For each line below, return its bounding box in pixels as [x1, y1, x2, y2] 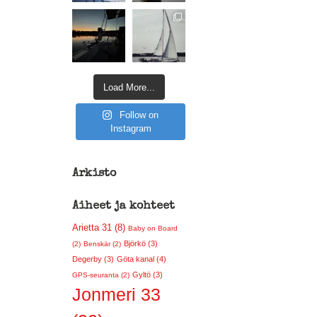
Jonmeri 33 [72, 285, 161, 304]
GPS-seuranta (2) [72, 271, 129, 279]
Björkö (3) [124, 239, 158, 248]
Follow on [120, 110, 159, 120]
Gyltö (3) [132, 270, 163, 279]
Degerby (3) [72, 255, 114, 263]
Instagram [110, 123, 151, 134]
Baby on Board [128, 224, 178, 232]
